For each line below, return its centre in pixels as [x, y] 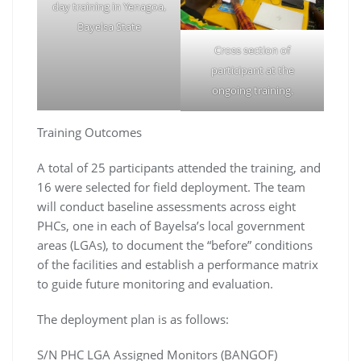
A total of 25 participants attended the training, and [179, 167]
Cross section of [252, 50]
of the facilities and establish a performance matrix [178, 264]
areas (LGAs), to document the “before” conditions [175, 245]
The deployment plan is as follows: [133, 319]
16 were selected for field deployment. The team [171, 187]
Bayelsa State [109, 26]
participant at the [252, 70]
